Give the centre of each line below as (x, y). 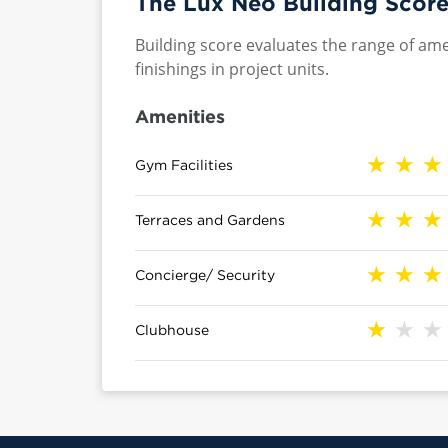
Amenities (180, 116)
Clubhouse (172, 329)
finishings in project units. (232, 69)
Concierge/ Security (205, 274)
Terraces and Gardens (210, 219)
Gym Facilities (184, 164)
